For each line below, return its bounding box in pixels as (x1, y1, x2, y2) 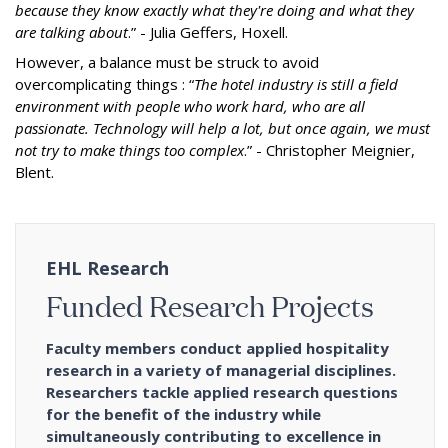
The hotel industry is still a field (194, 74, 398, 94)
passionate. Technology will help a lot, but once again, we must (15, 118, 430, 138)
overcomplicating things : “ (15, 74, 194, 94)
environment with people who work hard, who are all (15, 96, 365, 116)
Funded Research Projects (46, 286, 374, 325)
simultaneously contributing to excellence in (46, 426, 381, 446)
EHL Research (46, 256, 169, 280)
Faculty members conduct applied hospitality (46, 338, 389, 358)
